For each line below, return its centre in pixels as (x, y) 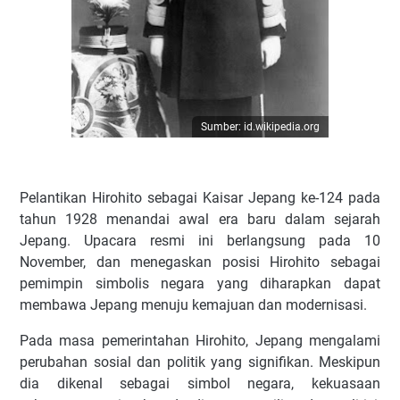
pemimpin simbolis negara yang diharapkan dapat (200, 283)
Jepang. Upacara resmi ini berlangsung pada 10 (200, 240)
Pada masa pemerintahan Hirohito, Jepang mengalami (200, 340)
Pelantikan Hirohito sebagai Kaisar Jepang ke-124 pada (200, 197)
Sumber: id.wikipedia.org (260, 126)
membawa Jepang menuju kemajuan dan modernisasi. (193, 304)
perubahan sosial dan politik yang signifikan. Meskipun (200, 362)
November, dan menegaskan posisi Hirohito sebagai (200, 262)
